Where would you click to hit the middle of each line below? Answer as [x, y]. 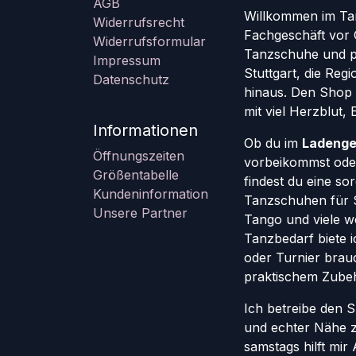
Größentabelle [136, 175]
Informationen [145, 130]
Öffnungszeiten [139, 156]
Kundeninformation [151, 194]
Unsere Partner [140, 213]
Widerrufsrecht [139, 22]
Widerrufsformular [149, 41]
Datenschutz [131, 79]
